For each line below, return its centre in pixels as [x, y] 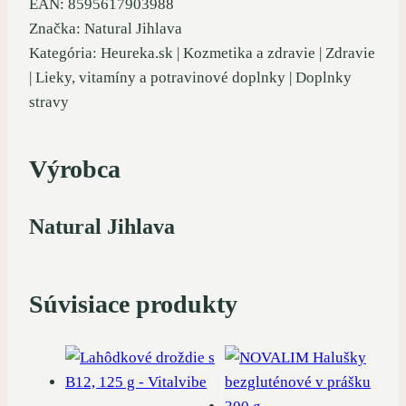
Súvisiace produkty [133, 304]
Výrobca [75, 169]
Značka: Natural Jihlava [106, 28]
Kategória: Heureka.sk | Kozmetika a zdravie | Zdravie [202, 53]
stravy [49, 101]
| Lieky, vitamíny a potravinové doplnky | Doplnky [190, 77]
